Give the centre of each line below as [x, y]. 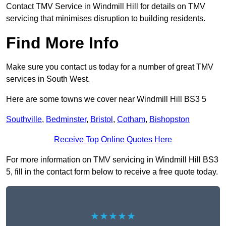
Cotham [131, 120]
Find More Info [63, 43]
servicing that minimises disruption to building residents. [106, 19]
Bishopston [169, 120]
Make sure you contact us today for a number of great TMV [110, 67]
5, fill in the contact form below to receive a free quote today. [112, 172]
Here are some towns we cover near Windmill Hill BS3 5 [106, 99]
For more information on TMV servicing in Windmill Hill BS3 [112, 160]
